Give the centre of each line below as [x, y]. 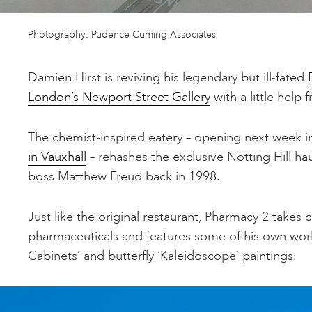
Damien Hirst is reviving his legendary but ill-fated [168, 77]
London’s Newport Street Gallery [119, 96]
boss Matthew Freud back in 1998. [124, 176]
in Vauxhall [57, 156]
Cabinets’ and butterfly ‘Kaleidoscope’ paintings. [162, 255]
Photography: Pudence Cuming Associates [122, 34]
